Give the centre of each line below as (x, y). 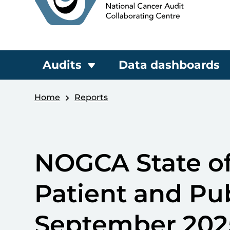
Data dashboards (169, 65)
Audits (62, 65)
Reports (91, 97)
